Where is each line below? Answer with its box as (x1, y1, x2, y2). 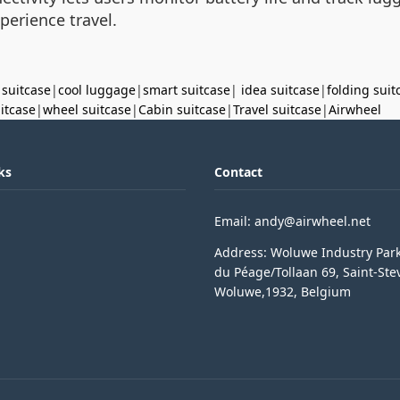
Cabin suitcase (138, 101, 226, 118)
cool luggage (58, 81, 136, 98)
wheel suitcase (43, 101, 131, 118)
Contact (214, 163, 262, 180)
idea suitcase (241, 81, 320, 98)
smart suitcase (143, 81, 230, 98)
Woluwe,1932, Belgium (214, 282, 351, 300)
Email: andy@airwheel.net (214, 212, 371, 229)
